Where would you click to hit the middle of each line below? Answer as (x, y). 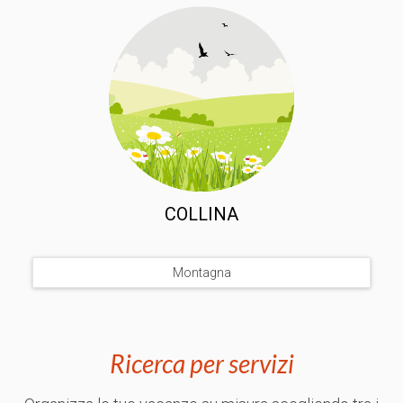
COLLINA (201, 214)
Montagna (201, 272)
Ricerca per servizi (201, 363)
